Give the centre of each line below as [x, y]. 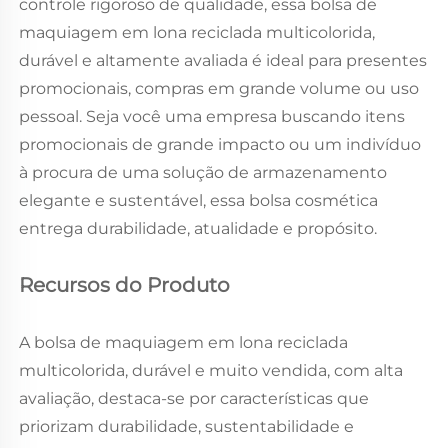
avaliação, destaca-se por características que [194, 398]
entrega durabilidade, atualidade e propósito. [198, 228]
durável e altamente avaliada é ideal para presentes [223, 60]
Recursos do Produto [124, 284]
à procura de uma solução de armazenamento [203, 172]
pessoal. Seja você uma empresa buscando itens [212, 116]
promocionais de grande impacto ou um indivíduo [220, 144]
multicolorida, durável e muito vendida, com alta [211, 370]
